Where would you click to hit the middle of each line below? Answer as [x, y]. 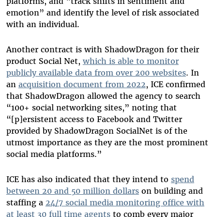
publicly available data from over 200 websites [96, 73]
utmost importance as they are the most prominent [107, 143]
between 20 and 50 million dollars [72, 191]
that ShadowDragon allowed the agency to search [103, 96]
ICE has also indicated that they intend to [88, 179]
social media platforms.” [54, 154]
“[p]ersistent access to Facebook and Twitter [94, 119]
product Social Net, [44, 61]
